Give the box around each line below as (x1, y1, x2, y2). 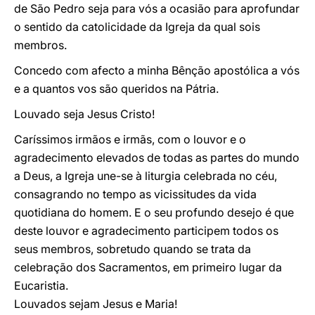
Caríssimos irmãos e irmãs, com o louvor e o (14, 132, 246, 146)
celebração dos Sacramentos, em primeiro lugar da (14, 260, 282, 274)
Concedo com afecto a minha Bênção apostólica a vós (14, 63, 300, 77)
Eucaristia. (14, 278, 68, 292)
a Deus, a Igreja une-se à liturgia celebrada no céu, (14, 169, 277, 183)
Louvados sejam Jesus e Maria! (14, 297, 177, 311)
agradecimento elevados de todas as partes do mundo (14, 150, 300, 165)
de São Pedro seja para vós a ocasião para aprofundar (14, 1, 300, 15)
